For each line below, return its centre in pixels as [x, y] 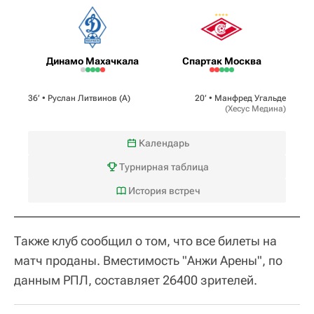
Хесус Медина [255, 108]
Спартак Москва [221, 61]
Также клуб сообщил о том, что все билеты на [145, 240]
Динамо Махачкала [93, 61]
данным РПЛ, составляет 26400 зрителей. [136, 280]
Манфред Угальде [250, 98]
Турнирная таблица [164, 166]
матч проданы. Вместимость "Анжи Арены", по [148, 260]
